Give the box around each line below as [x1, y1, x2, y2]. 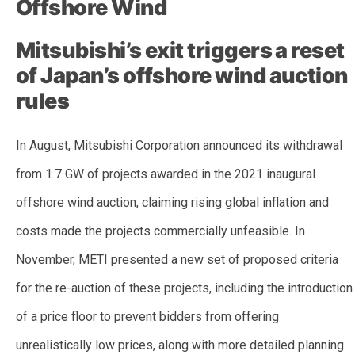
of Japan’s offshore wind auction [16, 63, 348, 90]
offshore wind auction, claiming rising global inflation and [16, 195, 329, 211]
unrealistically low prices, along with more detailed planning [16, 338, 344, 353]
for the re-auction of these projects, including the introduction [16, 281, 353, 296]
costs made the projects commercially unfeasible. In [16, 223, 305, 239]
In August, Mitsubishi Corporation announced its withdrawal [16, 138, 342, 154]
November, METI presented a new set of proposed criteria [16, 252, 338, 268]
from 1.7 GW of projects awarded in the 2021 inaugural [16, 166, 315, 182]
